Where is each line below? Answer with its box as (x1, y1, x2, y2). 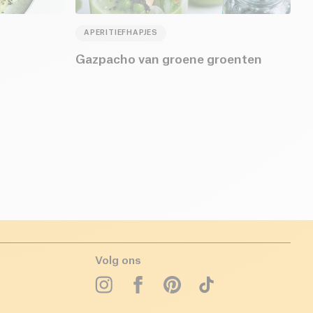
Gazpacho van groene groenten (75, 54, 262, 66)
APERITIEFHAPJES (84, 29, 158, 37)
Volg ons (94, 256, 141, 267)
